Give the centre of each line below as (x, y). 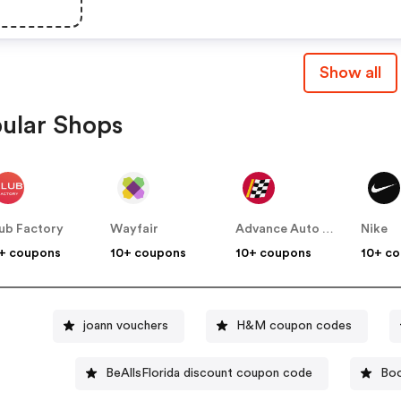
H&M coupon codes (294, 325)
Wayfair (135, 230)
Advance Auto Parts (328, 230)
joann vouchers (126, 325)
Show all (350, 73)
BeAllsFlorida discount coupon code (209, 373)
